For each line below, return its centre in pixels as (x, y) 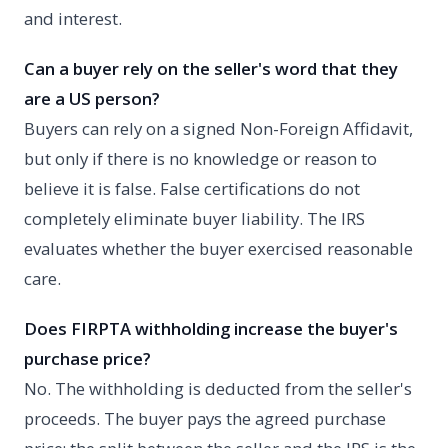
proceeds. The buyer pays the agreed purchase (205, 419)
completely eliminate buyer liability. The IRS (194, 219)
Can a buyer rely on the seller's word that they (211, 69)
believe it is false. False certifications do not (192, 189)
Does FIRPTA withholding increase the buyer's (211, 329)
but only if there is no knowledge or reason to (200, 159)
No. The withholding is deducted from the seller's (218, 389)
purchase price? (87, 359)
